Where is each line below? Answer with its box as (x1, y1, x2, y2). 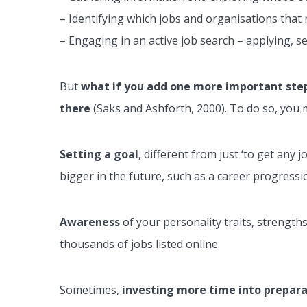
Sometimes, (60, 282, 119, 298)
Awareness (60, 214, 120, 230)
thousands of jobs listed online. (60, 236, 220, 252)
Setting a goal (60, 147, 138, 162)
